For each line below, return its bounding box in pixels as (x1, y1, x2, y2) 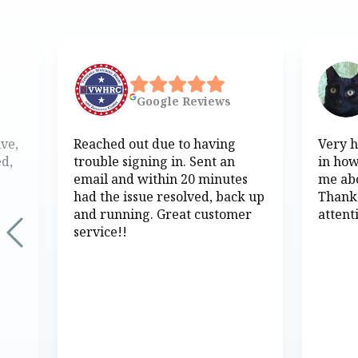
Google (137, 93, 180, 109)
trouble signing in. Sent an (74, 153, 235, 171)
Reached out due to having (74, 135, 236, 153)
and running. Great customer (74, 205, 252, 224)
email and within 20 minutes (74, 170, 248, 189)
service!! (74, 223, 127, 241)
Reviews (179, 93, 232, 109)
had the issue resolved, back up (74, 188, 265, 206)
